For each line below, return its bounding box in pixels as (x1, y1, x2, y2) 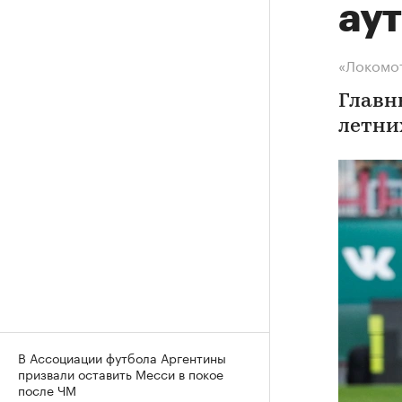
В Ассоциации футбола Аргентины (18, 347, 226, 367)
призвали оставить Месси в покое (18, 363, 223, 383)
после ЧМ (18, 380, 76, 399)
